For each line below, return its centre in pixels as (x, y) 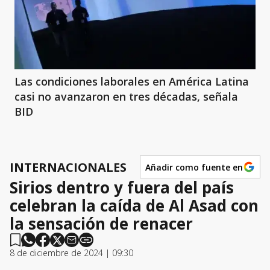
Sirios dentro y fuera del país (122, 187)
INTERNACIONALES (68, 167)
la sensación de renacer (101, 224)
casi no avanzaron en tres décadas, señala (126, 96)
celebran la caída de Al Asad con (134, 206)
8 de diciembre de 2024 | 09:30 (71, 253)
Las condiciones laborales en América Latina (132, 81)
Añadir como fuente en (194, 167)
